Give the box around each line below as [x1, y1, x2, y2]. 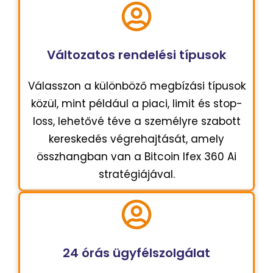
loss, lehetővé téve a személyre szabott [32, 113, 241, 129]
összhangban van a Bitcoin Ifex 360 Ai [37, 149, 236, 164]
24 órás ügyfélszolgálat [63, 244, 210, 261]
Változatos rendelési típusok [47, 46, 226, 63]
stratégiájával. [98, 166, 175, 182]
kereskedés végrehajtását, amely [49, 131, 224, 146]
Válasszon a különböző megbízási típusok [27, 78, 246, 93]
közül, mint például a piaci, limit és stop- [30, 96, 243, 111]
